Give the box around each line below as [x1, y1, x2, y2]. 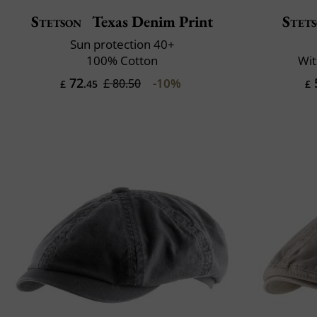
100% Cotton [86, 52, 158, 69]
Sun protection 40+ [69, 35, 175, 52]
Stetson [31, 11, 82, 32]
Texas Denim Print [88, 11, 213, 32]
